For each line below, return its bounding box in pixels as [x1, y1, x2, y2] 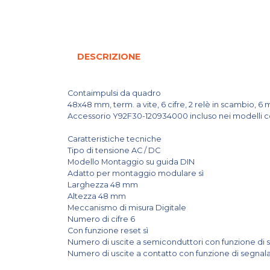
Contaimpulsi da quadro [67, 88, 161, 98]
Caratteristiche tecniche [67, 134, 163, 143]
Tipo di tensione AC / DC [67, 145, 162, 155]
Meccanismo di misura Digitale [67, 202, 188, 212]
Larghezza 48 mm [67, 180, 140, 189]
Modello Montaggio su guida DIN [67, 157, 196, 166]
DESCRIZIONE [77, 51, 140, 62]
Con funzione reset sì [67, 225, 150, 235]
